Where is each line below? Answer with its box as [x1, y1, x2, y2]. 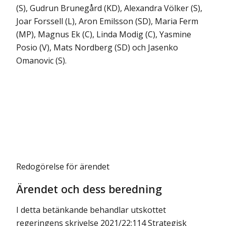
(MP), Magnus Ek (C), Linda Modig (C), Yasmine [16, 29, 191, 40]
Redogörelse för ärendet [16, 161, 109, 172]
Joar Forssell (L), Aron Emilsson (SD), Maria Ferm [16, 16, 198, 27]
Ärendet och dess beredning [16, 181, 162, 197]
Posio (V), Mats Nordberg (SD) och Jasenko [16, 42, 178, 53]
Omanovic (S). [16, 55, 67, 66]
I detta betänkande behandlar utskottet [16, 204, 166, 216]
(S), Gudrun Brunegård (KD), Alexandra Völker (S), [16, 3, 202, 14]
